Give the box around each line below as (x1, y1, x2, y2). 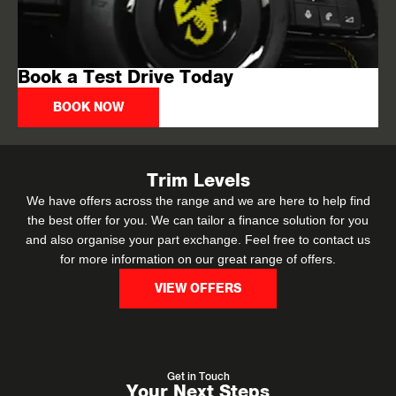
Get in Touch (166, 370, 230, 383)
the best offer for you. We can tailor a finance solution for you (27, 212, 369, 227)
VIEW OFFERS (155, 283, 241, 297)
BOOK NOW (53, 102, 124, 116)
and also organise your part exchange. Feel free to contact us (26, 232, 370, 247)
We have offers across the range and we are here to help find (26, 193, 370, 208)
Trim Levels (146, 171, 250, 191)
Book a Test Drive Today (18, 67, 233, 88)
